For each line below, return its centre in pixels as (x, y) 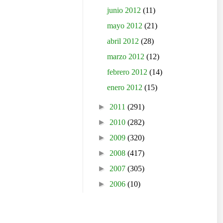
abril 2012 (124, 41)
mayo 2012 (126, 26)
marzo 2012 (127, 57)
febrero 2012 (128, 72)
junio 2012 (125, 10)
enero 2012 (126, 88)
